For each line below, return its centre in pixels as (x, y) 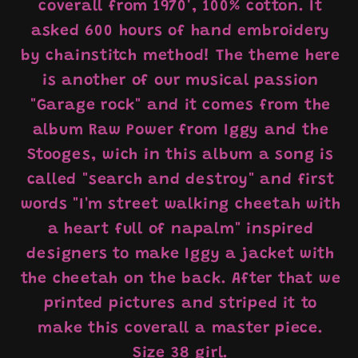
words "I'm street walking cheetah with (181, 205)
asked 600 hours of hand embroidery (181, 31)
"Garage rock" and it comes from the (181, 105)
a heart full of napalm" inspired (181, 229)
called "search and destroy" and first (181, 180)
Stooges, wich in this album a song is (181, 155)
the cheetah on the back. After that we (181, 279)
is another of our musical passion (181, 81)
